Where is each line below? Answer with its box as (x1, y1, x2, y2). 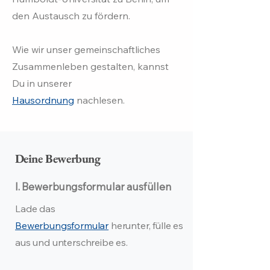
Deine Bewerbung (12, 151, 101, 166)
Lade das (15, 202, 55, 215)
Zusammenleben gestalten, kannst (12, 60, 169, 72)
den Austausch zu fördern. (12, 10, 130, 22)
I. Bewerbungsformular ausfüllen (15, 180, 171, 193)
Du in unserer (12, 77, 72, 89)
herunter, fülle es (108, 219, 184, 231)
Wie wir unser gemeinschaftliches (12, 43, 160, 55)
